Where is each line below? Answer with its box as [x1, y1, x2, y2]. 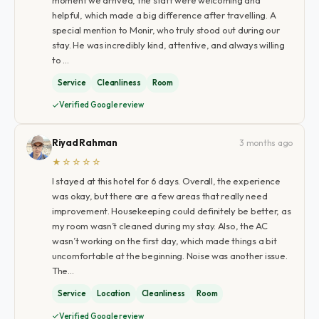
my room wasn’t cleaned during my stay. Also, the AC [51, 220, 268, 231]
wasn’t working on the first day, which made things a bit [51, 235, 277, 246]
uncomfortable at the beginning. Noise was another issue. [51, 250, 288, 261]
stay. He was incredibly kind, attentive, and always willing [51, 38, 285, 51]
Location [97, 288, 130, 298]
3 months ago [239, 137, 293, 148]
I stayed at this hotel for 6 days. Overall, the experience [51, 175, 281, 187]
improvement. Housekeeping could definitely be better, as [51, 205, 291, 216]
